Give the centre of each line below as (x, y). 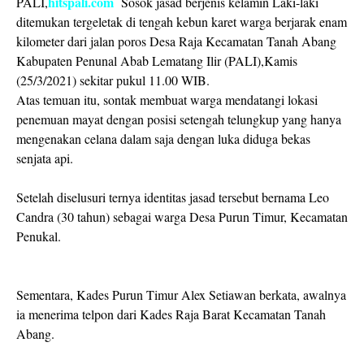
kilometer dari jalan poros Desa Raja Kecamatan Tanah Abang (176, 41)
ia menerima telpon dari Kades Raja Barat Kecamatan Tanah (171, 314)
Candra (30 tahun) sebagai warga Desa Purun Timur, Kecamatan (182, 216)
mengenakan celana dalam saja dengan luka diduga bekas (163, 138)
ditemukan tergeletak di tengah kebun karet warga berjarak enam (182, 21)
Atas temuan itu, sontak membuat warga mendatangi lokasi (167, 99)
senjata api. (45, 158)
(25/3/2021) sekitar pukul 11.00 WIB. (113, 80)
